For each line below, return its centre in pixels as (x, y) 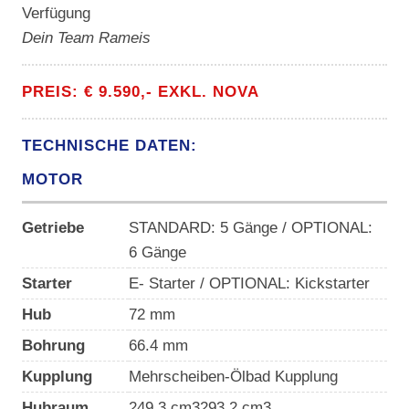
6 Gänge (157, 252)
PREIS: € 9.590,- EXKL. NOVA (140, 92)
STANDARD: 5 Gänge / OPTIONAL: (250, 228)
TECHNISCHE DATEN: (109, 146)
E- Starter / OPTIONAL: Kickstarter (249, 283)
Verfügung (56, 13)
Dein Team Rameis (88, 38)
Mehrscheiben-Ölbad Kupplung (233, 377)
